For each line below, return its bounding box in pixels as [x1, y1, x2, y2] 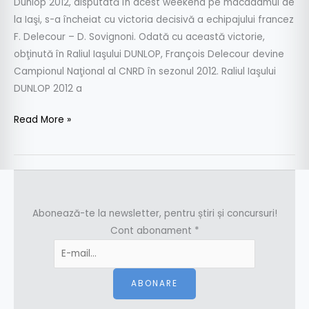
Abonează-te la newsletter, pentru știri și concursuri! [32, 206, 277, 220]
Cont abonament [110, 223, 195, 237]
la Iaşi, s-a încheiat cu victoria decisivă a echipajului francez [14, 12, 294, 26]
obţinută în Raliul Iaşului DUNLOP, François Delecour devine [14, 47, 284, 61]
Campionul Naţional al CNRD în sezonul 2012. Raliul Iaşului [14, 64, 276, 78]
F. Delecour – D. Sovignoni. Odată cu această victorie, [14, 30, 265, 43]
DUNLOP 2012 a [14, 81, 82, 95]
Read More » [14, 113, 71, 127]
